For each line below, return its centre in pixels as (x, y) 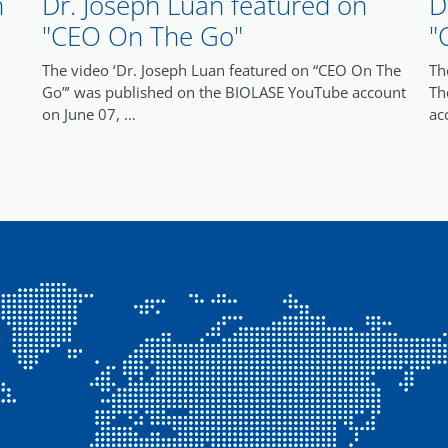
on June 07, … (88, 114)
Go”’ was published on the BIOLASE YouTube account (223, 92)
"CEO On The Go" (142, 35)
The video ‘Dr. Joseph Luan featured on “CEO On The (221, 70)
